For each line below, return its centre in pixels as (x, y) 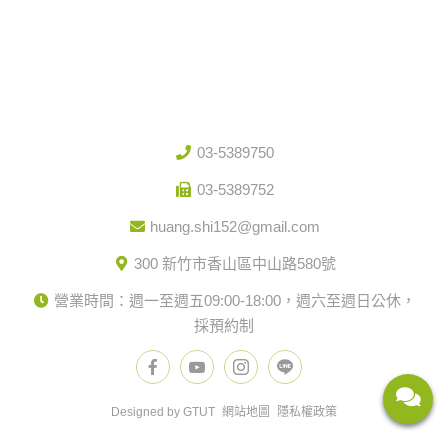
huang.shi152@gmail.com (235, 226)
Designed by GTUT (163, 411)
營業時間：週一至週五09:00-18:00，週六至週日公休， (235, 300)
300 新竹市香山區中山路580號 (235, 263)
